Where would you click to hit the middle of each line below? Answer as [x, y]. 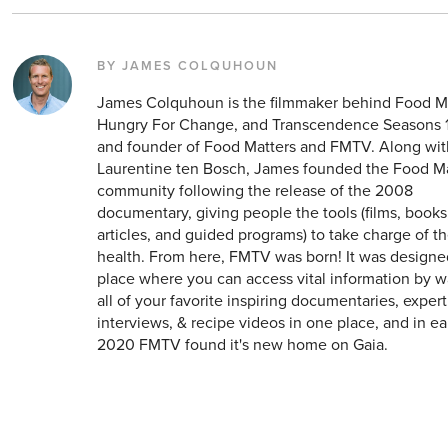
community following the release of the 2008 [255, 191]
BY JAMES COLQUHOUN [188, 66]
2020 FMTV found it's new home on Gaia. [243, 345]
